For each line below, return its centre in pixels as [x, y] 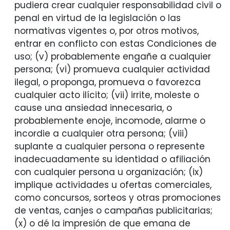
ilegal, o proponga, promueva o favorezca [107, 82]
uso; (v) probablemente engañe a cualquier [112, 57]
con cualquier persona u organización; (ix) [108, 172]
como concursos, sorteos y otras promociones [117, 198]
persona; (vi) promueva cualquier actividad [112, 70]
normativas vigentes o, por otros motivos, [106, 31]
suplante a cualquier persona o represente [109, 147]
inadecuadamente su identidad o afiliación [112, 159]
